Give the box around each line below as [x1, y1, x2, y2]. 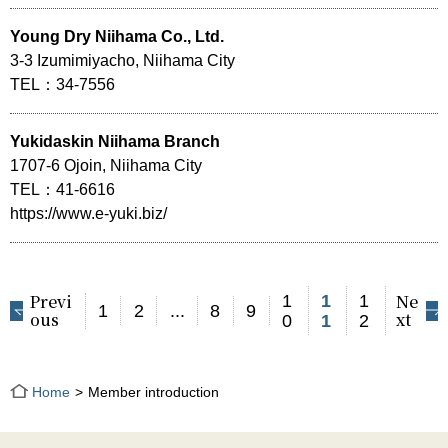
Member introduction [88, 384, 220, 401]
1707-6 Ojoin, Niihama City [10, 157, 202, 175]
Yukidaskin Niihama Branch [10, 133, 220, 151]
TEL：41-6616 [10, 181, 115, 199]
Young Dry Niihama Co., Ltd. [10, 28, 224, 46]
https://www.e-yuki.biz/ [10, 205, 167, 223]
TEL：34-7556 [10, 76, 115, 94]
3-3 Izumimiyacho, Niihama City [10, 52, 235, 70]
